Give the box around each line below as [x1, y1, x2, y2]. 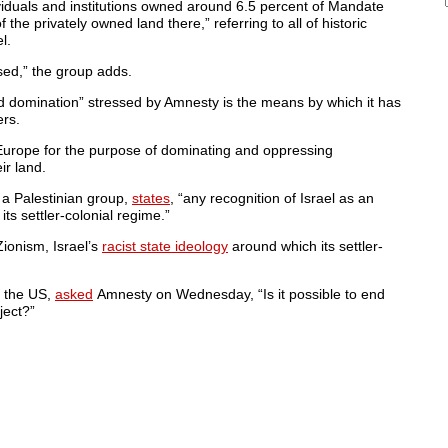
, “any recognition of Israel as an [170, 190, 374, 206]
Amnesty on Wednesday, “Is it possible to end [93, 286, 385, 302]
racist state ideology [102, 238, 228, 254]
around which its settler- [228, 238, 383, 254]
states [132, 190, 170, 206]
